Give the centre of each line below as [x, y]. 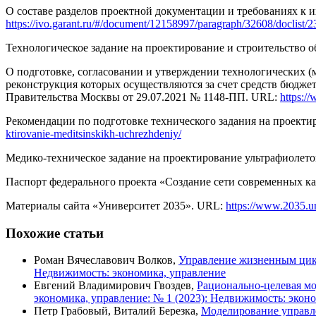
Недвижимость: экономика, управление [130, 273]
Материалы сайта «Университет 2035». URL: [116, 205]
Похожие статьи [55, 233]
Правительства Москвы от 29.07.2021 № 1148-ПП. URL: [143, 97]
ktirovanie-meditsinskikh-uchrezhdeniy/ [93, 133]
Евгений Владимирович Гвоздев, [115, 286]
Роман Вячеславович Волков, [106, 260]
